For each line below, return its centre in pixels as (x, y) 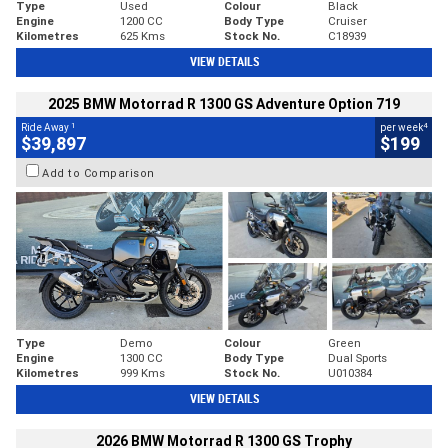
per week (401, 128)
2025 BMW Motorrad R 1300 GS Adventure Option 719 (224, 104)
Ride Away (46, 128)
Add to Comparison (98, 172)
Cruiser (347, 21)
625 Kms (142, 36)
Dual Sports (357, 357)
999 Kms (142, 372)
